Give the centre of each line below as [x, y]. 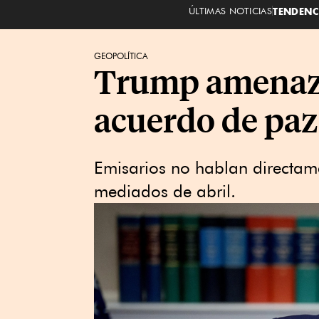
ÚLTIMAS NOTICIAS [230, 10]
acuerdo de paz [206, 119]
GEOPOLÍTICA [121, 56]
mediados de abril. [165, 191]
